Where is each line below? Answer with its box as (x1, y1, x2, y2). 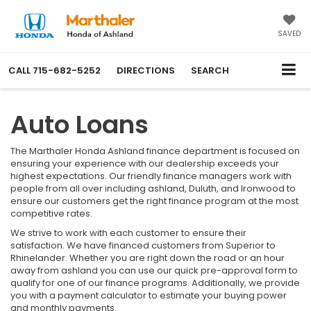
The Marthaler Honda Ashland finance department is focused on (10, 144, 300, 158)
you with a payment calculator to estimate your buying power (10, 288, 287, 302)
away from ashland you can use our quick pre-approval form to (10, 263, 298, 277)
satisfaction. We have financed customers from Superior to (10, 238, 276, 252)
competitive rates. (10, 206, 92, 220)
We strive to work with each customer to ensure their (10, 226, 246, 239)
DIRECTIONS (117, 63, 175, 77)
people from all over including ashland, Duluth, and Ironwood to (10, 181, 296, 195)
